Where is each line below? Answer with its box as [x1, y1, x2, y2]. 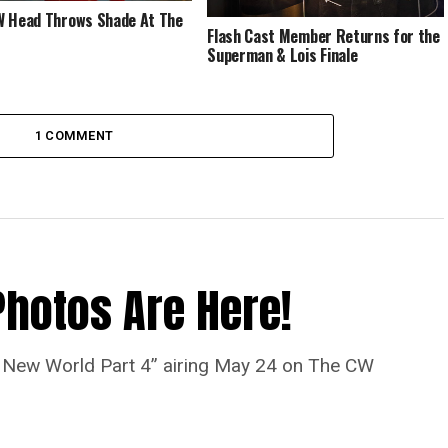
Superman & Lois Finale [207, 42, 358, 67]
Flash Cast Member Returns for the [207, 23, 440, 48]
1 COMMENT [34, 127, 114, 143]
